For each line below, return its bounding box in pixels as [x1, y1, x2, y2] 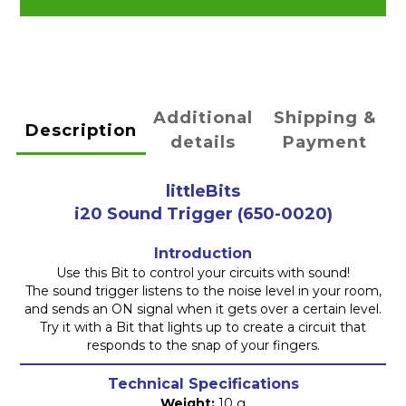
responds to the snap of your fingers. [86, 337, 320, 354]
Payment [283, 132, 368, 153]
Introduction [154, 245, 252, 263]
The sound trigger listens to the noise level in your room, [24, 283, 382, 300]
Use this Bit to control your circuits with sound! [56, 265, 350, 282]
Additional [153, 108, 253, 129]
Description [24, 120, 137, 140]
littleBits [166, 181, 240, 202]
